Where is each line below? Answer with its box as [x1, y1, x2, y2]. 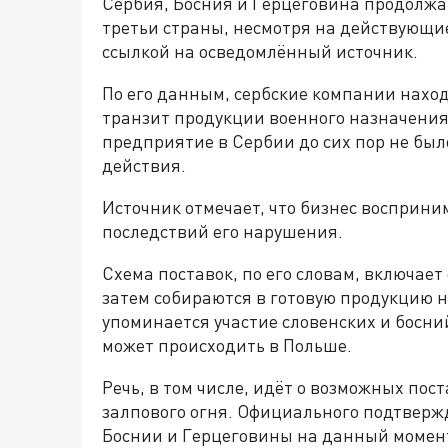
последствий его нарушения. [102, 220, 343, 242]
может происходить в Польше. [102, 334, 352, 356]
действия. [102, 154, 186, 176]
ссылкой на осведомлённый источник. [102, 40, 418, 62]
